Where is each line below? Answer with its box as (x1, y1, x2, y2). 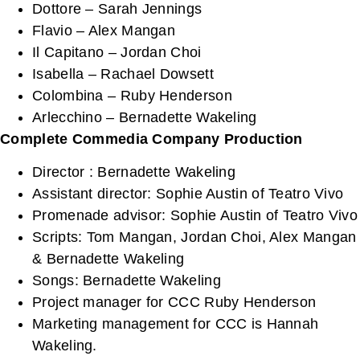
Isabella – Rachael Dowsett (32, 65, 214, 82)
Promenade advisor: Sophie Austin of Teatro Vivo (32, 207, 358, 223)
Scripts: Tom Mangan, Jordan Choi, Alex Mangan (32, 228, 357, 245)
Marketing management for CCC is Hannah (32, 315, 319, 332)
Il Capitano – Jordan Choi (32, 43, 202, 60)
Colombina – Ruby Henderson (32, 87, 232, 104)
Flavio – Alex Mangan (32, 22, 175, 39)
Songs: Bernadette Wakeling (32, 272, 221, 288)
